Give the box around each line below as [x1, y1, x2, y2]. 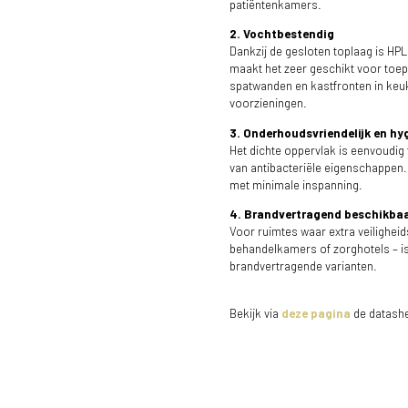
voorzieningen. [229, 96, 307, 111]
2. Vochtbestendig [229, 26, 334, 42]
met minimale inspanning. [229, 177, 362, 192]
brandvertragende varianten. [229, 258, 377, 273]
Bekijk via [229, 305, 281, 321]
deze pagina [281, 305, 351, 321]
